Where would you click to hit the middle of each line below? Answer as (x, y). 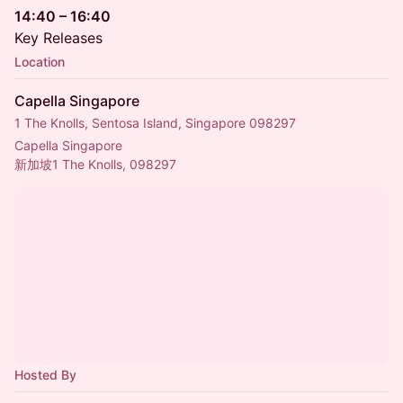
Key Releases (58, 38)
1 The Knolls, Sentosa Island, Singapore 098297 (155, 123)
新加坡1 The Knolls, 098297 (95, 164)
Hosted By (45, 375)
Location (40, 62)
